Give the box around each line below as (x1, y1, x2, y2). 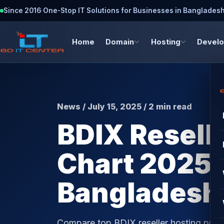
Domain (105, 37, 134, 46)
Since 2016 (3, 6, 41, 14)
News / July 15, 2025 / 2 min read (57, 101, 192, 111)
